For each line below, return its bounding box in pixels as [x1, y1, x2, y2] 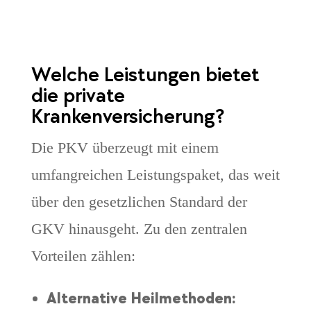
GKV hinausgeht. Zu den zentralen [31, 220, 247, 238]
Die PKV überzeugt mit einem [31, 139, 219, 157]
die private [31, 83, 125, 109]
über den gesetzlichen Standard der [31, 193, 247, 211]
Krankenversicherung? [31, 104, 225, 130]
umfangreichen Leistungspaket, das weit [31, 166, 280, 184]
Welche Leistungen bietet [31, 62, 260, 88]
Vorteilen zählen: [31, 247, 135, 265]
